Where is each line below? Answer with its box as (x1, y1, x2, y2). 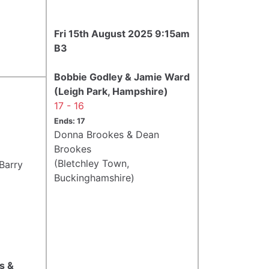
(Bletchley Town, (54, 157, 129, 169)
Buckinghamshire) (54, 171, 134, 184)
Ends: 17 (54, 116, 85, 125)
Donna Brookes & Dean (54, 128, 159, 141)
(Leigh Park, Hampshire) (54, 85, 168, 97)
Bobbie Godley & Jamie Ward (54, 70, 190, 83)
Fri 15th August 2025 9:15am (54, 27, 190, 40)
